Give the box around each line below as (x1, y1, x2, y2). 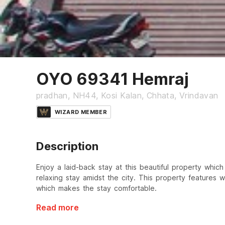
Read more (36, 202, 79, 213)
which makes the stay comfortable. (36, 184, 157, 193)
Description (36, 140, 98, 153)
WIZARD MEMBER (55, 108, 107, 116)
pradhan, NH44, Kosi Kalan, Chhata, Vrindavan (36, 90, 218, 101)
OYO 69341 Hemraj (36, 69, 189, 89)
